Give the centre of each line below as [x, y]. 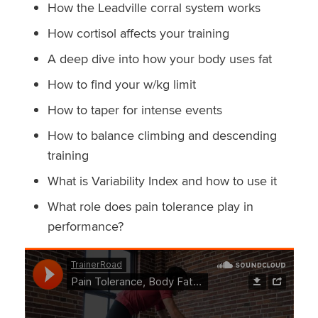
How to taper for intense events [135, 109]
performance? [85, 226]
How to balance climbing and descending [162, 135]
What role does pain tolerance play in [150, 206]
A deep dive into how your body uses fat [159, 58]
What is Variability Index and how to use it [162, 180]
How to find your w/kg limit [121, 84]
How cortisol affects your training [138, 33]
